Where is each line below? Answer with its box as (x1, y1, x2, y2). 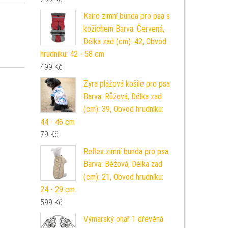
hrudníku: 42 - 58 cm (40, 49, 104, 59)
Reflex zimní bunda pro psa (83, 147, 168, 156)
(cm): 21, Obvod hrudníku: (83, 172, 163, 182)
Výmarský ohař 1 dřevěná (83, 214, 163, 224)
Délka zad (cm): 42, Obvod (83, 37, 166, 46)
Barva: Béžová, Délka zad (83, 159, 162, 169)
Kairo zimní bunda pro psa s (83, 11, 170, 21)
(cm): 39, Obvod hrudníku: (83, 104, 163, 114)
